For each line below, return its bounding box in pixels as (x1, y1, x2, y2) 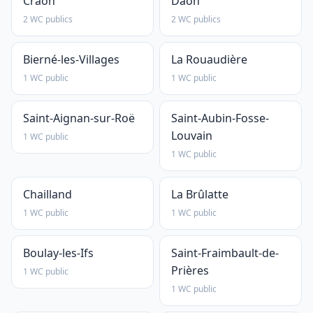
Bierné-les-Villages (23, 52, 119, 67)
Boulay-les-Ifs (23, 245, 94, 261)
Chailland (23, 187, 72, 202)
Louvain (171, 128, 212, 143)
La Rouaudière (171, 52, 247, 67)
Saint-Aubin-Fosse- (171, 110, 269, 126)
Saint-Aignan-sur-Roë (23, 110, 135, 126)
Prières (171, 263, 209, 278)
